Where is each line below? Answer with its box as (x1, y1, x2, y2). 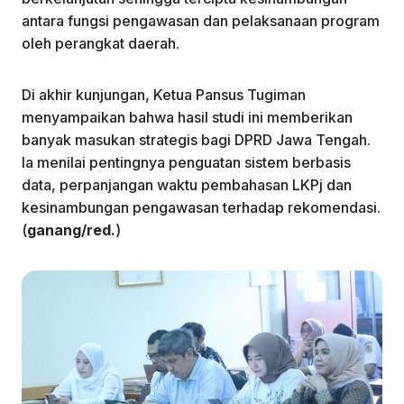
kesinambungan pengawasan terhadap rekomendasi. (22, 197, 381, 216)
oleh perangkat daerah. (22, 33, 179, 52)
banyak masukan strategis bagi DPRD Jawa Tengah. (22, 130, 371, 149)
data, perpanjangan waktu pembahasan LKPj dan (22, 175, 352, 194)
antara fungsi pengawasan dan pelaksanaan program (22, 11, 380, 30)
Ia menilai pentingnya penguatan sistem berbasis (22, 152, 351, 171)
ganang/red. (27, 220, 115, 239)
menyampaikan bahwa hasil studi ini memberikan (22, 107, 353, 126)
